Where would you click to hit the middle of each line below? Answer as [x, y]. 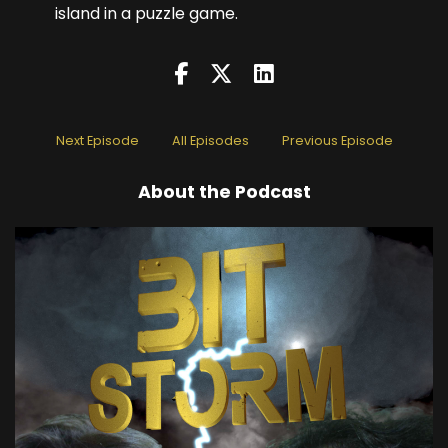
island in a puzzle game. [146, 14]
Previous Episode [337, 141]
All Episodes [210, 141]
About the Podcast [224, 192]
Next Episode [97, 141]
